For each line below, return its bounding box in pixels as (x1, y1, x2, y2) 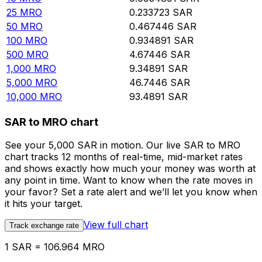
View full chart (84, 219, 148, 231)
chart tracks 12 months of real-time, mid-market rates (5, 151, 243, 163)
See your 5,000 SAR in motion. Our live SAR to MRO (5, 139, 240, 151)
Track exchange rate (9, 221, 79, 230)
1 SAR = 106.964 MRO (5, 241, 105, 253)
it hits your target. (5, 198, 82, 210)
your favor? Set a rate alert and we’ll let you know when (5, 186, 257, 198)
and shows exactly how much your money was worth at (5, 163, 256, 175)
